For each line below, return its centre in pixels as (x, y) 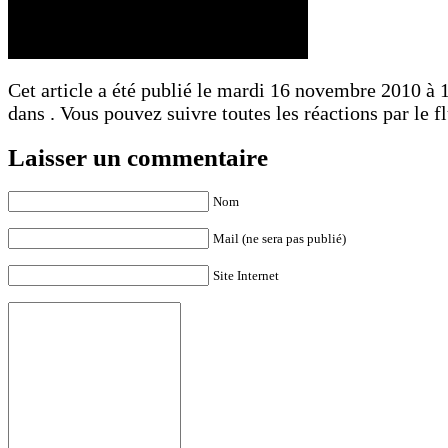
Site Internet (246, 275)
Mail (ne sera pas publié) (279, 238)
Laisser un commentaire (138, 157)
